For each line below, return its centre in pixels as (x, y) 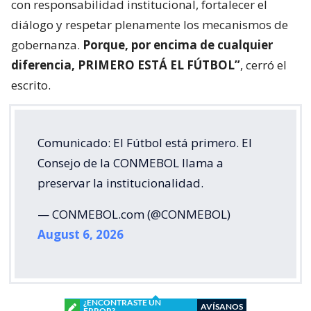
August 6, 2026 (81, 235)
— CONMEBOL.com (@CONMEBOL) (134, 215)
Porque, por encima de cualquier (178, 45)
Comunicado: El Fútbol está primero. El (145, 143)
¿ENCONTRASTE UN (122, 303)
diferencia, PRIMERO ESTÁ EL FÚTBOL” (126, 65)
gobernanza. (47, 45)
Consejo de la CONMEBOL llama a (131, 163)
